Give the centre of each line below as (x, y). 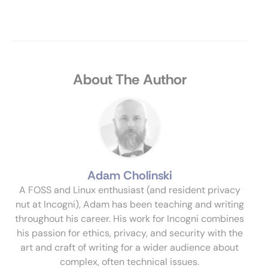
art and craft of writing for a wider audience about (130, 247)
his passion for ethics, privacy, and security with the (130, 233)
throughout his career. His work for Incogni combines (130, 219)
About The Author (130, 79)
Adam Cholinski (130, 175)
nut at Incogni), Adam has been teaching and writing (130, 204)
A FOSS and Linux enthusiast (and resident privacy (130, 190)
